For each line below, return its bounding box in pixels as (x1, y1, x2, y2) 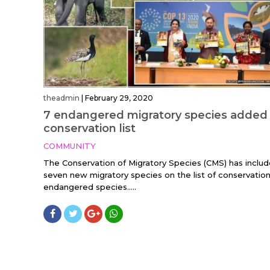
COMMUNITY (43, 141, 96, 151)
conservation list (43, 122, 136, 136)
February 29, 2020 (85, 93, 153, 103)
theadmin (43, 93, 80, 103)
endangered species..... (43, 182, 136, 192)
